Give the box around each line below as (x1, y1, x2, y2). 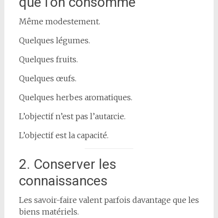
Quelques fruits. (18, 54, 78, 64)
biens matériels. (18, 206, 79, 217)
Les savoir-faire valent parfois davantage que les (18, 195, 199, 205)
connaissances (18, 172, 108, 189)
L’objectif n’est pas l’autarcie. (18, 111, 126, 121)
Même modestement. (18, 16, 100, 26)
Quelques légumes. (18, 35, 90, 45)
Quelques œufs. (18, 73, 76, 83)
